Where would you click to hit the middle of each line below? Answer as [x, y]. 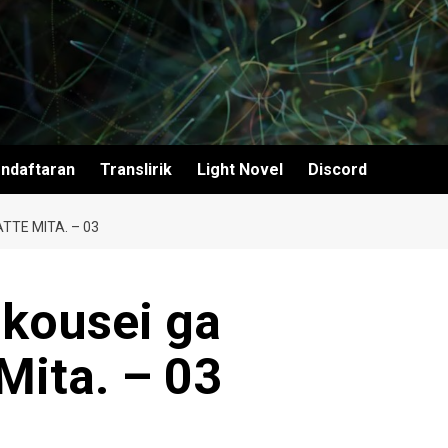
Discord [337, 169]
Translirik [136, 169]
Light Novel [240, 169]
